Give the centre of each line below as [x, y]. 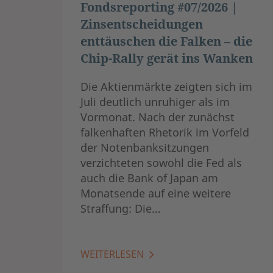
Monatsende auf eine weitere [156, 193]
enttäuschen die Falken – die [166, 41]
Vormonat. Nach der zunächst [158, 117]
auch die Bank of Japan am [149, 178]
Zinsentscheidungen [142, 24]
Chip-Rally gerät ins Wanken [167, 58]
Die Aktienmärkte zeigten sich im [166, 86]
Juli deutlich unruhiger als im [155, 101]
